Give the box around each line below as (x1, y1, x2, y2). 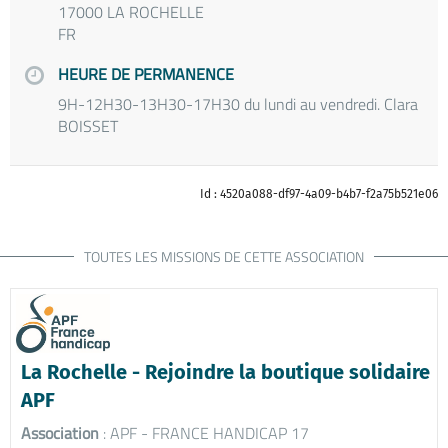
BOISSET (58, 113, 118, 138)
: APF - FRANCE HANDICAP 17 (99, 420, 309, 445)
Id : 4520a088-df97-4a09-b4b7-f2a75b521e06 (200, 186, 438, 201)
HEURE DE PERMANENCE (58, 61, 234, 86)
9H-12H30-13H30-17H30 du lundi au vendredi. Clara (58, 91, 418, 116)
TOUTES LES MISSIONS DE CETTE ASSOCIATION (84, 245, 364, 267)
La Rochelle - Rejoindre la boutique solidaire (21, 359, 430, 384)
